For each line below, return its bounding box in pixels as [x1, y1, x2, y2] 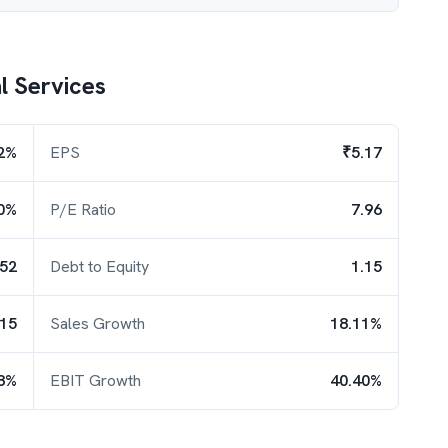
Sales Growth [50, 313, 145, 334]
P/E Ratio [50, 199, 116, 220]
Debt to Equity [50, 256, 149, 277]
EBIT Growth [50, 370, 141, 391]
